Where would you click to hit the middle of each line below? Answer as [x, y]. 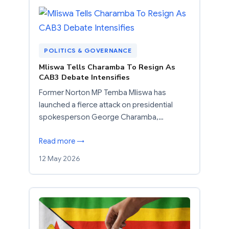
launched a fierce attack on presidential [106, 105]
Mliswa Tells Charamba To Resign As [107, 67]
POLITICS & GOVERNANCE [88, 50]
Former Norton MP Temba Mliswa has [102, 92]
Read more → [62, 141]
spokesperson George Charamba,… [101, 117]
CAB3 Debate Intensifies [84, 77]
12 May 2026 [60, 158]
